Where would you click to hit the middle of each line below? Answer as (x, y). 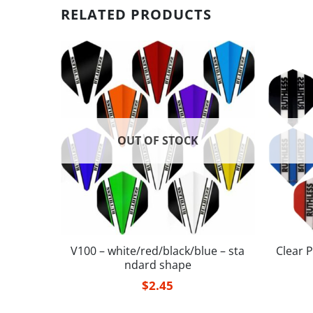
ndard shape (158, 265)
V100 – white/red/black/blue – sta (158, 251)
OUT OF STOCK (158, 141)
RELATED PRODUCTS (136, 14)
